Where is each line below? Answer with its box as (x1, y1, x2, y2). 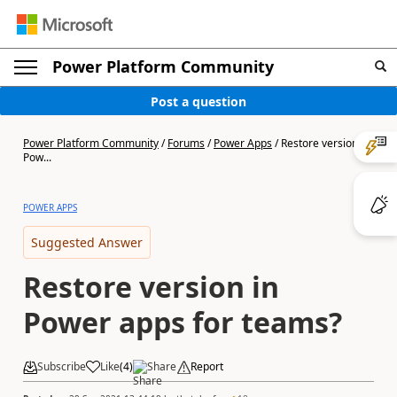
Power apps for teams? (23, 303, 342, 341)
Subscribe (37, 359, 86, 374)
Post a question (151, 92, 246, 110)
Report (191, 359, 223, 374)
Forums (167, 136, 205, 151)
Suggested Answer (31, 234, 143, 251)
